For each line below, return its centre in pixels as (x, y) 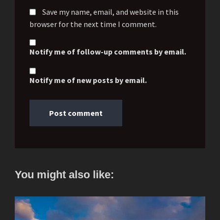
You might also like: (64, 175)
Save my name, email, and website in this (110, 12)
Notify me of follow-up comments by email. (108, 52)
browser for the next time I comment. (93, 24)
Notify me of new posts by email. (88, 80)
